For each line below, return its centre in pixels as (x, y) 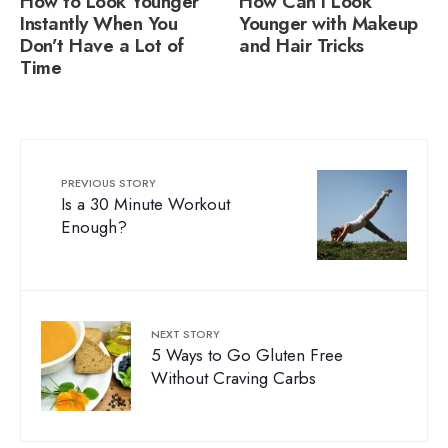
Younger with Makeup (328, 23)
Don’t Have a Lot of (102, 45)
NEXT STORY (185, 334)
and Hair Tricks (301, 45)
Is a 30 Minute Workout (145, 204)
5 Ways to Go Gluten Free (247, 355)
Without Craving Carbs (233, 378)
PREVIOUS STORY (108, 183)
